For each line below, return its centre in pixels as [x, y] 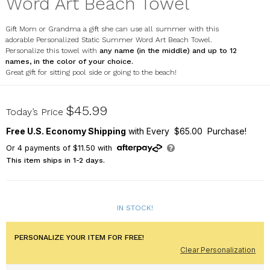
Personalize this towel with [52, 50]
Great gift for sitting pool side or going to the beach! [91, 72]
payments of [47, 148]
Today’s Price [34, 111]
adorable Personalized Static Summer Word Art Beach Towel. [108, 39]
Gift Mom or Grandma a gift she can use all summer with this [112, 29]
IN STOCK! [135, 208]
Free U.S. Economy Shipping [66, 131]
